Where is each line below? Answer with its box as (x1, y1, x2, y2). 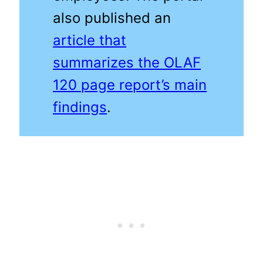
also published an (53, 9, 171, 27)
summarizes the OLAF (53, 54, 201, 72)
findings (53, 99, 107, 116)
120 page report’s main (53, 76, 207, 94)
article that (53, 32, 127, 49)
